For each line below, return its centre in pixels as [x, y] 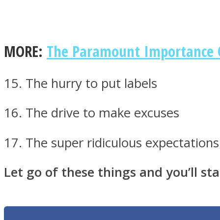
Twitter [50, 59]
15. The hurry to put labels [81, 83]
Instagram [60, 171]
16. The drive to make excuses [92, 113]
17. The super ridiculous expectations [111, 142]
